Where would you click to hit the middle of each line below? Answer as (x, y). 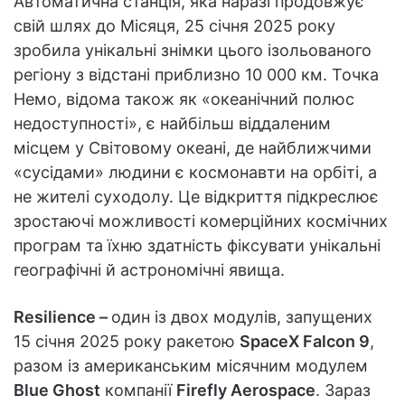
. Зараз (343, 391)
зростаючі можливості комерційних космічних (201, 221)
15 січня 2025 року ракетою (127, 342)
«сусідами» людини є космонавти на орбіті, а (195, 173)
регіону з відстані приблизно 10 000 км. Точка (196, 75)
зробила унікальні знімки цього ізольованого (193, 51)
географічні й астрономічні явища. (149, 270)
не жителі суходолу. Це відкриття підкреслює (196, 197)
